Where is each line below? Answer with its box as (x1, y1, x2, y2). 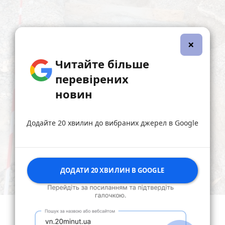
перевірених (55, 71, 129, 87)
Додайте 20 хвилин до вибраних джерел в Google (26, 118, 198, 128)
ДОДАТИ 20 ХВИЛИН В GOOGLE (60, 166, 164, 175)
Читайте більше (55, 56, 149, 72)
